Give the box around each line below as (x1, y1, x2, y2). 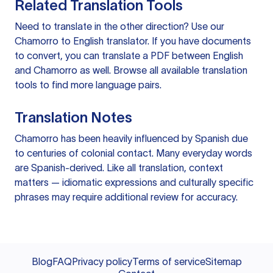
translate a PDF (102, 50, 169, 62)
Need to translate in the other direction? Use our (15, 21, 224, 32)
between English (169, 50, 243, 62)
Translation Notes (15, 109, 132, 126)
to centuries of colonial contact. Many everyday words (15, 147, 252, 159)
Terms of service (132, 256, 205, 268)
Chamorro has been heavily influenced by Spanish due (15, 133, 248, 144)
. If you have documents (147, 35, 251, 47)
